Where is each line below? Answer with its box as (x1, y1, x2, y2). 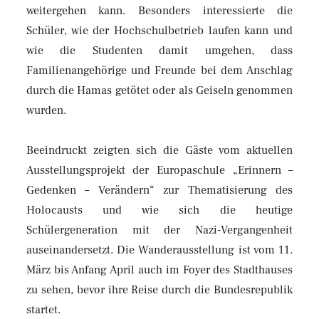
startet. (26, 302, 61, 317)
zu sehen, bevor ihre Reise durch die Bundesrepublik (26, 282, 293, 297)
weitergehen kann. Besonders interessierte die (26, 3, 293, 18)
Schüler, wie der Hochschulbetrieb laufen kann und (26, 23, 293, 38)
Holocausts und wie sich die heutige (26, 202, 293, 217)
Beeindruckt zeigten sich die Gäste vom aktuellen (26, 142, 293, 157)
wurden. (26, 103, 66, 117)
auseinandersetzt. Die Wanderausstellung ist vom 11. (26, 242, 293, 257)
